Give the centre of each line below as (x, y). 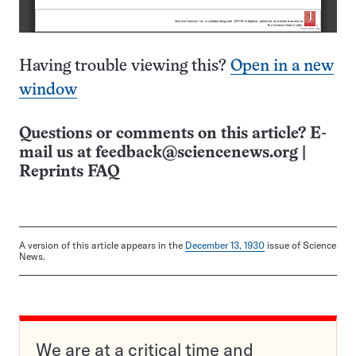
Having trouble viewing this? (125, 67)
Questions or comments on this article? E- (173, 134)
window (48, 91)
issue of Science (300, 246)
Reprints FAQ (69, 172)
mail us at (57, 153)
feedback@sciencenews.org (197, 153)
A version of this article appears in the (102, 246)
